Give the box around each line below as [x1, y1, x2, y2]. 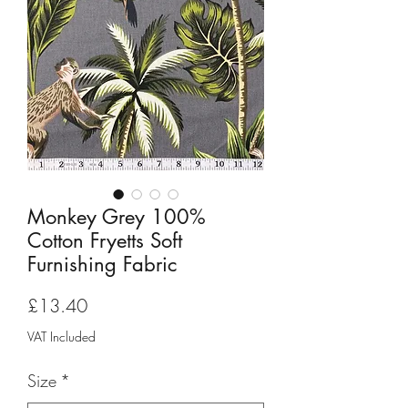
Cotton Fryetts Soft [27, 228, 182, 254]
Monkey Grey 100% [27, 204, 206, 230]
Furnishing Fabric [27, 251, 177, 278]
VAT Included [27, 328, 96, 346]
